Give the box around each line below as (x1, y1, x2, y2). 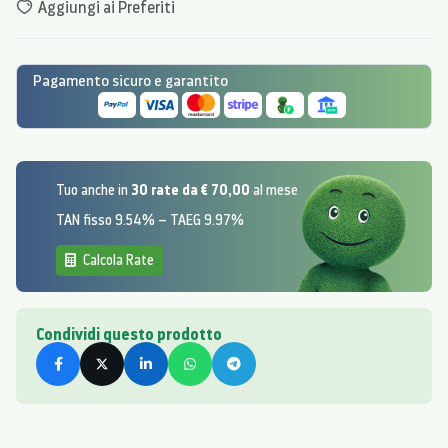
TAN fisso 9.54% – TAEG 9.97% (56, 211, 244, 229)
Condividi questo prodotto (36, 323, 222, 345)
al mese (250, 181, 298, 199)
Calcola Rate (80, 251, 154, 269)
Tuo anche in (56, 181, 131, 199)
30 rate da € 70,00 (131, 180, 250, 199)
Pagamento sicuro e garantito (33, 71, 228, 90)
